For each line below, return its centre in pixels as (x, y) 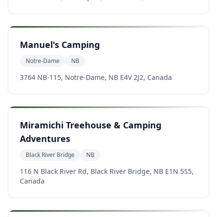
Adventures (45, 139)
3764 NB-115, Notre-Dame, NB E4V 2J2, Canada (96, 77)
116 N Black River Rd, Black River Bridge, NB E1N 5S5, (107, 171)
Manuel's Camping (60, 45)
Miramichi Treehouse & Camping (91, 125)
